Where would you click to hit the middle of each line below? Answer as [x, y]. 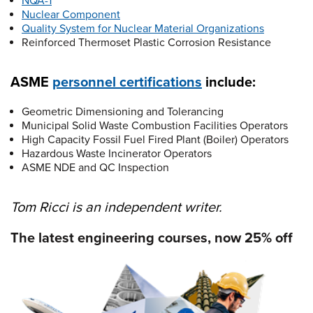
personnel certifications [127, 82]
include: [229, 82]
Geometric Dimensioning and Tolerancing [123, 111]
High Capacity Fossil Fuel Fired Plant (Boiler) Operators [155, 139]
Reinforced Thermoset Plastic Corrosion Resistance [146, 42]
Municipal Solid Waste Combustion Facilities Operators [155, 125]
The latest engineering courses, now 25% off [152, 238]
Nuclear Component [71, 14]
